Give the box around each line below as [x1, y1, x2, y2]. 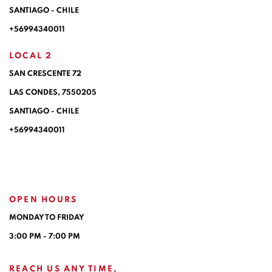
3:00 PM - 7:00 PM [9, 232, 80, 240]
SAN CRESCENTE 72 [9, 69, 81, 78]
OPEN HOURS [9, 195, 78, 204]
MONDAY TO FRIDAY [9, 213, 84, 222]
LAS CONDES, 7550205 [9, 88, 97, 97]
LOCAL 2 [9, 51, 53, 60]
